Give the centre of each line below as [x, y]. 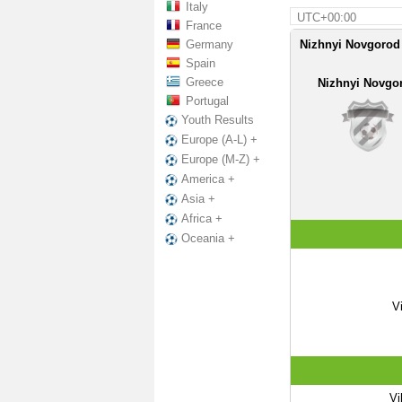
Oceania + [208, 239]
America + [208, 179]
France [204, 26]
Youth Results [218, 120]
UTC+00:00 [326, 17]
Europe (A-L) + [219, 140]
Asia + [198, 199]
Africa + [202, 219]
